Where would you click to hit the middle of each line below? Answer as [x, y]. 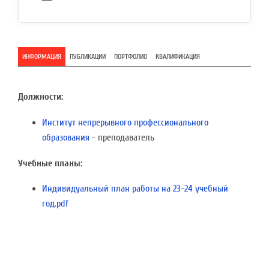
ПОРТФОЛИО [131, 56]
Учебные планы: [50, 163]
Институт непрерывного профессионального [125, 122]
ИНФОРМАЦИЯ [42, 56]
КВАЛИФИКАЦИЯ [178, 56]
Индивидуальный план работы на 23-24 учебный [135, 189]
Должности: [41, 97]
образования [66, 137]
